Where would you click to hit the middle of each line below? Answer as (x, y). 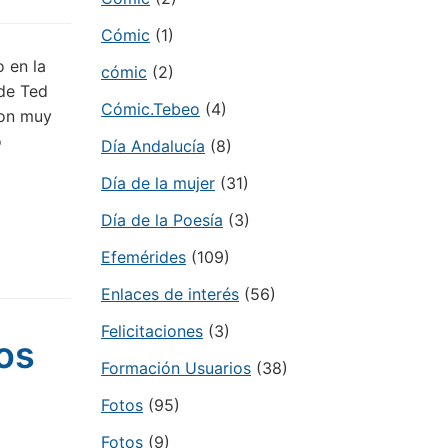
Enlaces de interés (170, 294)
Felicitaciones (152, 331)
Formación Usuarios (176, 368)
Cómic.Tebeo (150, 109)
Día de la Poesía (162, 220)
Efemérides (143, 257)
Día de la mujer (158, 183)
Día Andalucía (153, 146)
